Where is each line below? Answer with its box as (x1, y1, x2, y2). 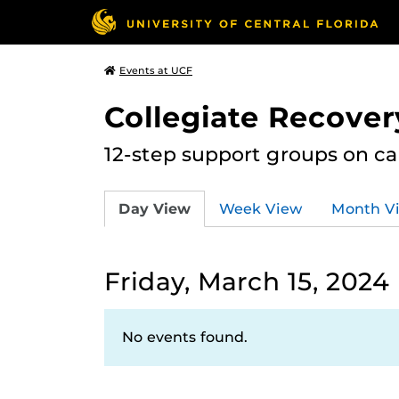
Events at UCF (119, 64, 192, 77)
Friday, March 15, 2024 (104, 266, 389, 297)
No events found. (122, 329, 248, 346)
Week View (219, 199, 303, 217)
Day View (118, 199, 191, 217)
